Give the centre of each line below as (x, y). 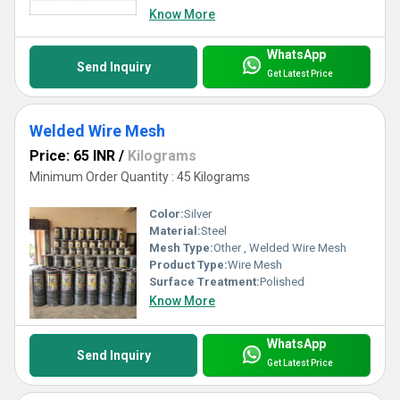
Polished (282, 282)
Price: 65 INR (72, 155)
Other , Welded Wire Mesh (280, 248)
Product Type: (188, 265)
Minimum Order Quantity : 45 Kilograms (140, 176)
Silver (198, 214)
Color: (167, 214)
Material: (175, 231)
